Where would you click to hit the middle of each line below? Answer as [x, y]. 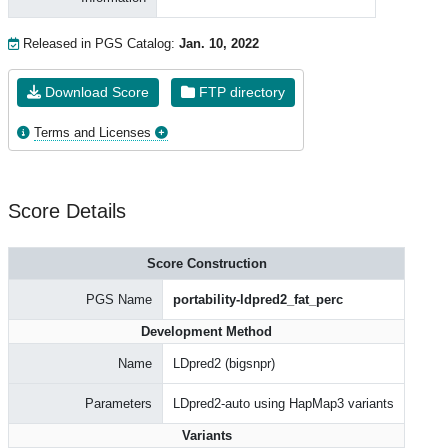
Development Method [206, 331]
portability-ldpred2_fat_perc [258, 299]
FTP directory [240, 92]
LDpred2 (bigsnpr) [224, 363]
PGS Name [119, 299]
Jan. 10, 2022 [219, 43]
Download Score [95, 92]
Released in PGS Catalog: [99, 43]
